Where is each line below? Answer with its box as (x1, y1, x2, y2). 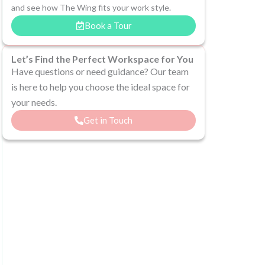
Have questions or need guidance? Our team (11, 66, 189, 77)
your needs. (11, 96, 57, 108)
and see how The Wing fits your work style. (11, 2, 171, 12)
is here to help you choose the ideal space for (11, 81, 190, 92)
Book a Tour (84, 20, 132, 31)
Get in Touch (83, 115, 132, 125)
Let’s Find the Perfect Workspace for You (11, 53, 193, 64)
